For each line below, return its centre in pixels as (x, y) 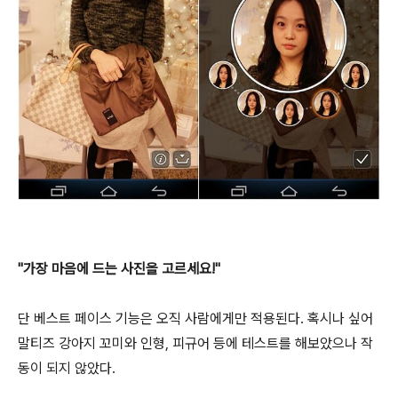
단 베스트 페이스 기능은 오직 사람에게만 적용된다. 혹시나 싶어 (195, 318)
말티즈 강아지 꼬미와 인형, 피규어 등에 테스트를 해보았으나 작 (195, 343)
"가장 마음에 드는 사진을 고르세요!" (119, 268)
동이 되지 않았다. (67, 368)
